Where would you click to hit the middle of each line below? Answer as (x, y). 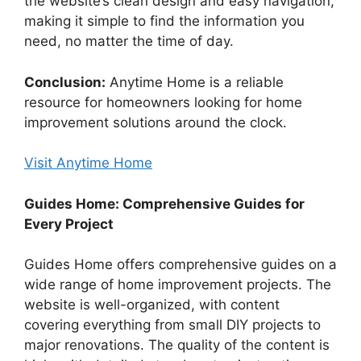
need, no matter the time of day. (129, 41)
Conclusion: (65, 82)
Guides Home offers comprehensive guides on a (180, 265)
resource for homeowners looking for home (163, 102)
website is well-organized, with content (152, 305)
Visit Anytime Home (88, 163)
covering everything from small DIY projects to (172, 325)
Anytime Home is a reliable (195, 82)
